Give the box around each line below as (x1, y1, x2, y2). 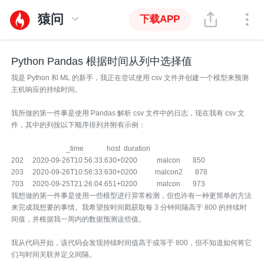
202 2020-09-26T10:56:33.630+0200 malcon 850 (11, 156, 206, 164)
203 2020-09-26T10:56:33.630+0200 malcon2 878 (11, 167, 208, 176)
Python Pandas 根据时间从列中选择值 (11, 55, 193, 67)
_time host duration (11, 144, 151, 153)
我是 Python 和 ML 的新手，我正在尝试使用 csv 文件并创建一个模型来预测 (11, 73, 249, 82)
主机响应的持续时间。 (11, 85, 82, 94)
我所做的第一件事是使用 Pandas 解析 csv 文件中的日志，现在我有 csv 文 (11, 108, 245, 117)
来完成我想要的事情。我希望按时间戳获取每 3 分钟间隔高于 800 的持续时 (11, 203, 247, 212)
